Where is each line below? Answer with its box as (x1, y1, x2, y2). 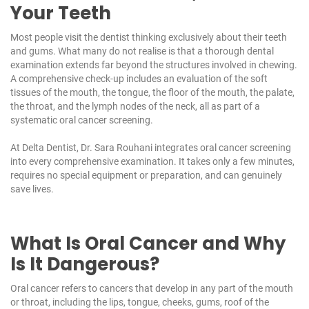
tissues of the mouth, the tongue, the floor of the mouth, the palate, (10, 87, 295, 99)
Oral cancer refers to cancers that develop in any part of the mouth (10, 283, 293, 295)
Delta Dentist (22, 142, 77, 154)
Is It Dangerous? (10, 252, 159, 277)
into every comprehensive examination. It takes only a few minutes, (10, 156, 295, 168)
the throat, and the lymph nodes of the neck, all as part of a (10, 101, 260, 112)
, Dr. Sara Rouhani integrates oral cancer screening (77, 142, 291, 154)
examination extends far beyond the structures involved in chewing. (10, 59, 297, 71)
